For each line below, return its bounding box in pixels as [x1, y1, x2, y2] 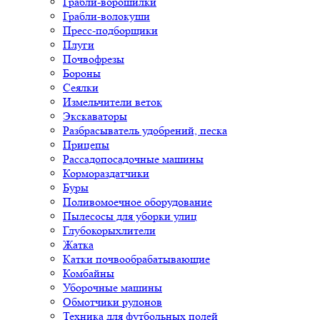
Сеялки [63, 81, 99, 94]
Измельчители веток [63, 95, 162, 109]
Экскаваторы [63, 109, 127, 123]
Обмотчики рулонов [63, 295, 162, 309]
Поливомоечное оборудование [63, 195, 212, 209]
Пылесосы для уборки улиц [63, 209, 197, 223]
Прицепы [63, 138, 109, 151]
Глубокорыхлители [63, 224, 156, 237]
